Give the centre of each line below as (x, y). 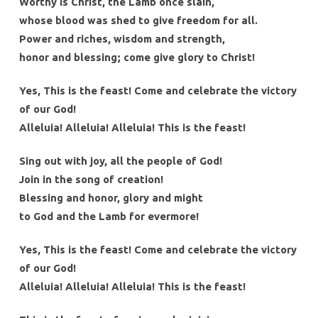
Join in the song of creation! (91, 180)
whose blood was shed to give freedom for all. (138, 21)
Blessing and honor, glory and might (111, 198)
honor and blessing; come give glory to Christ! (137, 57)
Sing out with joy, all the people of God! (120, 161)
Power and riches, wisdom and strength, (122, 39)
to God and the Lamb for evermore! (109, 216)
